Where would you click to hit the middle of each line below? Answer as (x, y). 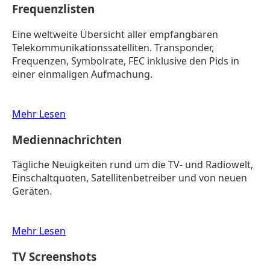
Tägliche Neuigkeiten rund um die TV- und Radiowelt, (133, 165)
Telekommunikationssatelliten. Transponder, (113, 47)
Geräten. (32, 191)
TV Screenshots (54, 257)
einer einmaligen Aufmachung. (82, 74)
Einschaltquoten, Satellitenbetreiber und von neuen (130, 178)
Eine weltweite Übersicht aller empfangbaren (115, 34)
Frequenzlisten (53, 9)
